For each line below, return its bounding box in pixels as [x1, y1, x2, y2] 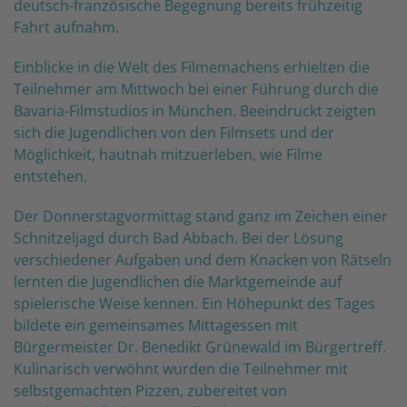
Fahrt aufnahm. [14, 16, 119, 37]
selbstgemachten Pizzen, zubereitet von [14, 380, 287, 401]
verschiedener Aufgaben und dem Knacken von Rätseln [14, 249, 392, 270]
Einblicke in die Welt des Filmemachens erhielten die [14, 56, 370, 77]
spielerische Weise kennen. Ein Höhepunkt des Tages [14, 293, 375, 313]
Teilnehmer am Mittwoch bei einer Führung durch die [14, 78, 379, 99]
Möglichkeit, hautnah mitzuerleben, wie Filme [14, 144, 323, 164]
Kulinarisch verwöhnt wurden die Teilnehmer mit [14, 358, 348, 379]
